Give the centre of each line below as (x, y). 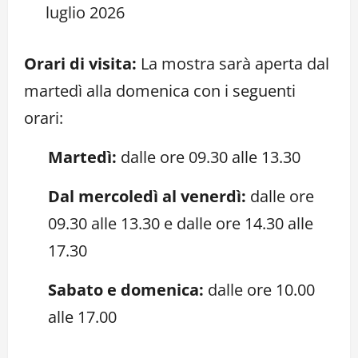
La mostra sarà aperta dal (233, 63)
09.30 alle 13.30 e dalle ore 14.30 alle (181, 223)
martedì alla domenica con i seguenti (160, 90)
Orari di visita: (80, 63)
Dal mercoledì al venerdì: (147, 196)
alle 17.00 (82, 316)
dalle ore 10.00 (259, 289)
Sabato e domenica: (126, 289)
